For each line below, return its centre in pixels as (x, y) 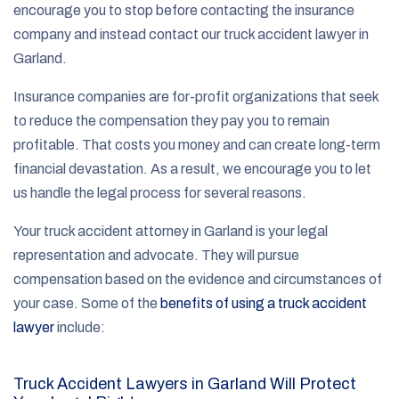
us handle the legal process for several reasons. (160, 192)
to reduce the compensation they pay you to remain (171, 120)
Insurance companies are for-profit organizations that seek (196, 96)
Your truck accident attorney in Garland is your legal (171, 231)
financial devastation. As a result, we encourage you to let (192, 168)
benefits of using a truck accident (264, 303)
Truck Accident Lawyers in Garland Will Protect (185, 383)
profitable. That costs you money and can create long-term (197, 144)
